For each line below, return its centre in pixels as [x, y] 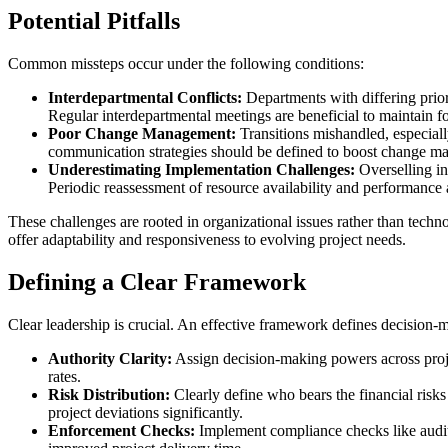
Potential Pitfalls [94, 20]
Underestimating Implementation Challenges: [201, 169]
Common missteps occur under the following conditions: [186, 63]
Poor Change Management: [142, 133]
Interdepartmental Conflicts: [145, 97]
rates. [64, 376]
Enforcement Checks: [121, 430]
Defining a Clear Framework [157, 281]
